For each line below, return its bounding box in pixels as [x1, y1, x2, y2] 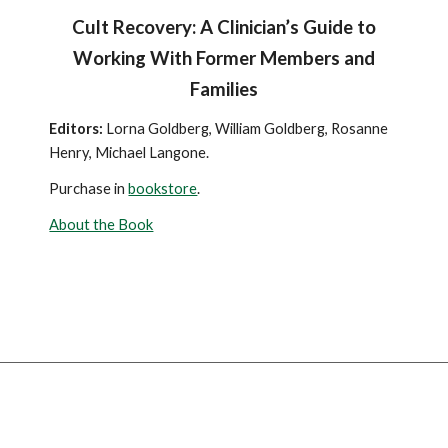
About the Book [49, 216, 154, 234]
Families [189, 78, 258, 101]
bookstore [128, 180, 198, 198]
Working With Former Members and [72, 47, 375, 70]
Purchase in [49, 180, 129, 198]
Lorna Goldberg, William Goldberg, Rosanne [103, 120, 389, 138]
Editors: [49, 120, 104, 138]
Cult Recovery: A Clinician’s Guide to [71, 16, 376, 39]
